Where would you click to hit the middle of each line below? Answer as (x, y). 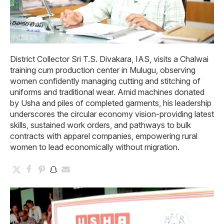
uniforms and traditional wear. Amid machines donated (107, 92)
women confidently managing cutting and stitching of (105, 81)
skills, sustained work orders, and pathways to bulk (100, 125)
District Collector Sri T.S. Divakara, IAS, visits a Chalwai (109, 59)
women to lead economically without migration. (95, 147)
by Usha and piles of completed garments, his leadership (111, 103)
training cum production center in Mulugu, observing (103, 70)
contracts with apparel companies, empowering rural (104, 136)
